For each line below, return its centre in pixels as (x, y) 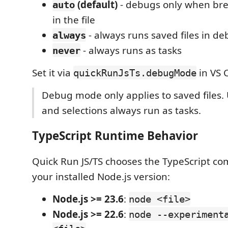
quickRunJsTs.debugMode (135, 73)
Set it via (53, 73)
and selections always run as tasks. (121, 110)
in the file (74, 20)
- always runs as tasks (131, 50)
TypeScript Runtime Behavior (115, 136)
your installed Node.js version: (101, 176)
